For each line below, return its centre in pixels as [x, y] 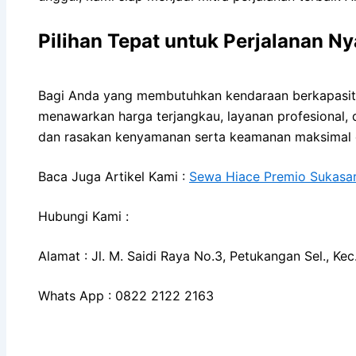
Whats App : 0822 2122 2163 [126, 295]
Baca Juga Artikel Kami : [114, 176]
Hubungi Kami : [83, 216]
